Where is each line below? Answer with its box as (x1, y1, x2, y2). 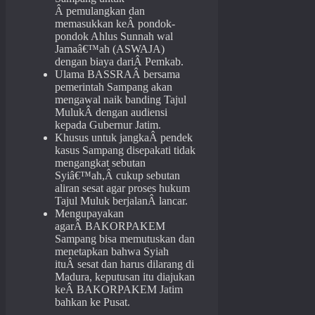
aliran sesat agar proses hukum (55, 182, 190, 195)
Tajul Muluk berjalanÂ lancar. (55, 195, 188, 207)
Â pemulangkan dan (55, 5, 145, 18)
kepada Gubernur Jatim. (55, 119, 161, 131)
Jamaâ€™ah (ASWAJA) (55, 43, 165, 56)
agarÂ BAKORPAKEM (55, 220, 165, 233)
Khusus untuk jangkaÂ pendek (55, 131, 193, 144)
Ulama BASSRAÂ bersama (55, 68, 180, 81)
